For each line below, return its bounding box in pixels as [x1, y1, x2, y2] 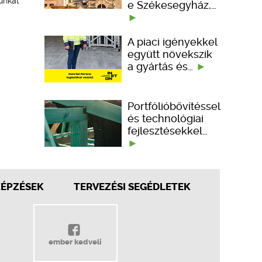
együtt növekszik [127, 47, 212, 60]
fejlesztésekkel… [127, 124, 208, 137]
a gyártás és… [127, 60, 196, 73]
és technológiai [127, 112, 204, 125]
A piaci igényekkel [127, 35, 217, 48]
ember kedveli [49, 237, 102, 246]
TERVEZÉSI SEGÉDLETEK [73, 181, 191, 192]
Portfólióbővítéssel [127, 99, 220, 112]
